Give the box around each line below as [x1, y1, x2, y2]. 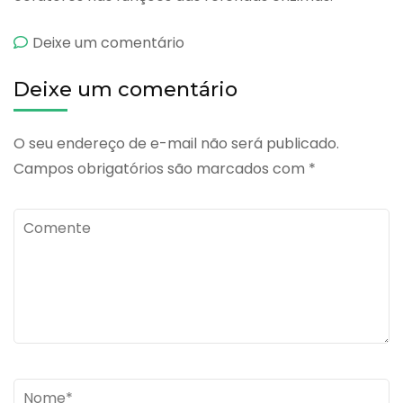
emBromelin [184, 31, 270, 52]
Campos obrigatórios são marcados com [13, 157, 309, 179]
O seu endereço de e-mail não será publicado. [13, 132, 339, 154]
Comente [13, 210, 81, 231]
